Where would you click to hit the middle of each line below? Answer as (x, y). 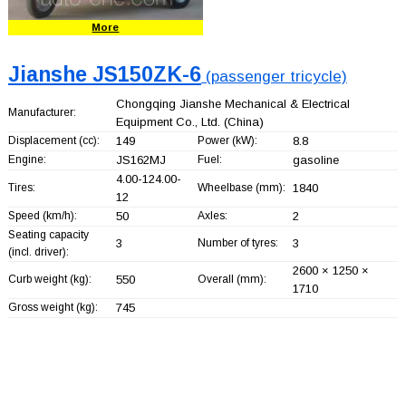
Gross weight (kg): (53, 307)
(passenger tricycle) (274, 76)
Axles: (212, 215)
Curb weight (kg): (49, 279)
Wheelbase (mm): (241, 187)
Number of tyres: (237, 242)
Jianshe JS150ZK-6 (104, 74)
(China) (242, 121)
